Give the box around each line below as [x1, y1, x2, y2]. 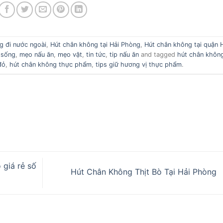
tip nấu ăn [110, 51, 139, 59]
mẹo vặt [58, 51, 83, 59]
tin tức [86, 51, 106, 59]
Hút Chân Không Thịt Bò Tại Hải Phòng [70, 167, 219, 177]
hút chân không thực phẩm [9, 61, 92, 69]
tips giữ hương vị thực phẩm [95, 61, 182, 69]
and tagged [139, 51, 178, 59]
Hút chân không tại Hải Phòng [50, 41, 141, 49]
